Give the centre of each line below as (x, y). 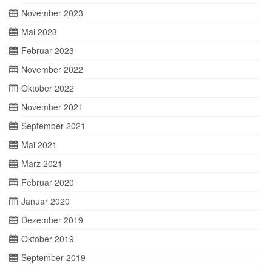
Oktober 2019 (48, 239)
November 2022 (52, 69)
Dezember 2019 (52, 220)
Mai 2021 (39, 144)
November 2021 (52, 107)
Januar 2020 (46, 201)
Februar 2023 (48, 50)
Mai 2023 (39, 32)
